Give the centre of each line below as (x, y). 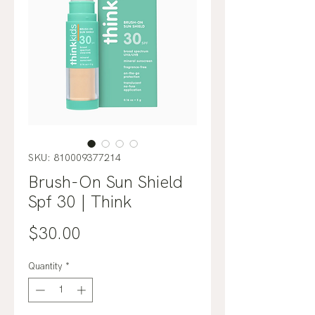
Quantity (45, 266)
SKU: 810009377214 (75, 157)
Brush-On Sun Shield (105, 181)
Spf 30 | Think (80, 201)
